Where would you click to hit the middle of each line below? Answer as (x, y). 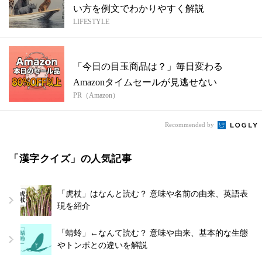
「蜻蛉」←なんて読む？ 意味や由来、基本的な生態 (153, 233)
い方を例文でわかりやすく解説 (139, 9)
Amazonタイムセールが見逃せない (145, 82)
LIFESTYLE (91, 22)
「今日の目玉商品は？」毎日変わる (148, 67)
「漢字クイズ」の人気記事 (70, 159)
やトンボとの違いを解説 (102, 246)
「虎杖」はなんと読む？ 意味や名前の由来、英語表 (153, 194)
